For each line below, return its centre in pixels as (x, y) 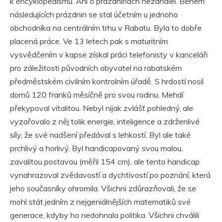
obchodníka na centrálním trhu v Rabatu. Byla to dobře (106, 28)
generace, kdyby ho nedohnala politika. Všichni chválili (105, 215)
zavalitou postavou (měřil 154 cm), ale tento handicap (105, 161)
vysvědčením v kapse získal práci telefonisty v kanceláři (109, 54)
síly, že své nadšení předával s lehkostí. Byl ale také (100, 135)
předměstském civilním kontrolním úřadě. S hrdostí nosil (107, 81)
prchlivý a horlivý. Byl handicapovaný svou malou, (96, 148)
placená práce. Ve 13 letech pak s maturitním (89, 41)
